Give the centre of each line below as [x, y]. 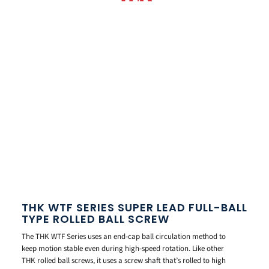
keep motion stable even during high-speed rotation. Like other [123, 248]
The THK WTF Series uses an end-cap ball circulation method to [124, 236]
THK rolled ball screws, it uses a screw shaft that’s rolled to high [124, 260]
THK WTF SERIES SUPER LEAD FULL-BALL [134, 207]
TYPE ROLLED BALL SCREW [95, 219]
